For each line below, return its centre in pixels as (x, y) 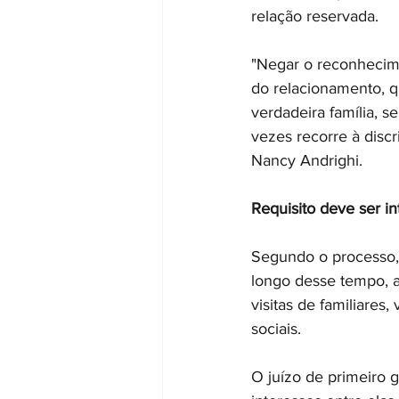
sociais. (276, 329)
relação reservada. (315, 16)
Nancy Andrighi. (307, 160)
